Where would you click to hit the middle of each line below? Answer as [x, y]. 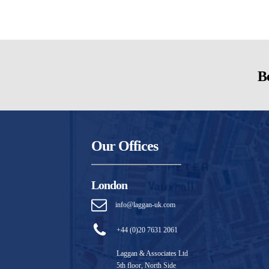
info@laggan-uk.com [145, 204]
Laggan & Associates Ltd [152, 253]
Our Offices [125, 146]
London [109, 185]
